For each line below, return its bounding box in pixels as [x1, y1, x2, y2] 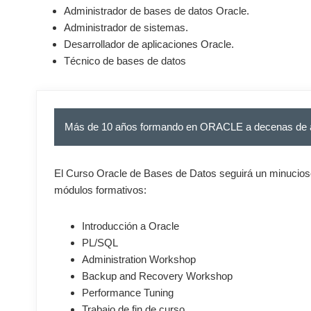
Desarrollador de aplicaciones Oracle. [64, 38, 234, 50]
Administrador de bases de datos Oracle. [64, 5, 249, 17]
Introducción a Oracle [82, 220, 179, 232]
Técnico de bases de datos [64, 55, 186, 67]
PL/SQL [82, 237, 118, 249]
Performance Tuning [82, 287, 174, 299]
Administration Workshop [82, 253, 196, 265]
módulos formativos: [54, 184, 146, 196]
